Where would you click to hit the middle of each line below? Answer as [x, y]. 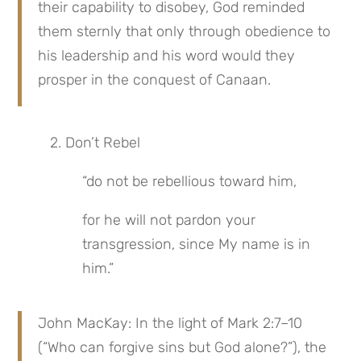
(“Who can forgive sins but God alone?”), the [183, 347]
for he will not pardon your [169, 220]
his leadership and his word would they [167, 56]
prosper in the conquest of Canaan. [155, 80]
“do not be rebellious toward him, [190, 181]
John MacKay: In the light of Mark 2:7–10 [170, 323]
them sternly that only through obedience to [185, 31]
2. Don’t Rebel [95, 143]
